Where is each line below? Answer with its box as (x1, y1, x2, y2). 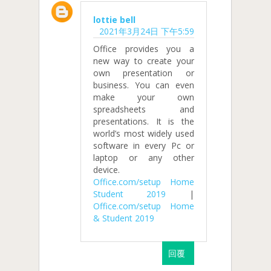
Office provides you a (93, 43, 194, 55)
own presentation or (93, 67, 194, 79)
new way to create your (93, 55, 194, 67)
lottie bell (93, 14, 135, 26)
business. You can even (93, 79, 194, 91)
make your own (93, 91, 194, 103)
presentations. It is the (93, 116, 194, 128)
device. (93, 164, 120, 176)
